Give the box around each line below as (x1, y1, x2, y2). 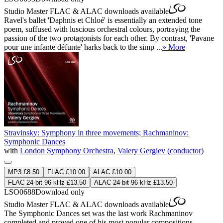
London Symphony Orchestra (20, 146, 113, 155)
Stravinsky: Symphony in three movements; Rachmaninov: (4, 128, 189, 137)
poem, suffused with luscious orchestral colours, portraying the (4, 24, 200, 33)
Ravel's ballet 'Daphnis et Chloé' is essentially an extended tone (4, 15, 202, 24)
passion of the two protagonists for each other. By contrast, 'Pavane (4, 33, 214, 42)
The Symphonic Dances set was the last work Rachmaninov (4, 209, 193, 218)
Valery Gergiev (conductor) (117, 146, 204, 155)
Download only (35, 187, 85, 196)
